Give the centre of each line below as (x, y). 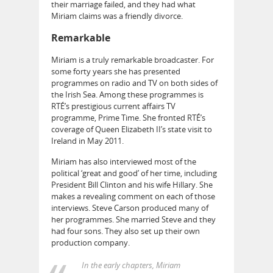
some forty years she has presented (116, 72)
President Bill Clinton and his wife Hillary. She (132, 185)
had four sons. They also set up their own (126, 231)
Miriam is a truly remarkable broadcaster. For (133, 60)
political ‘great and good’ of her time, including (134, 173)
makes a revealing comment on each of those (133, 197)
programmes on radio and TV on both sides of (134, 83)
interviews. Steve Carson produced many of (130, 208)
